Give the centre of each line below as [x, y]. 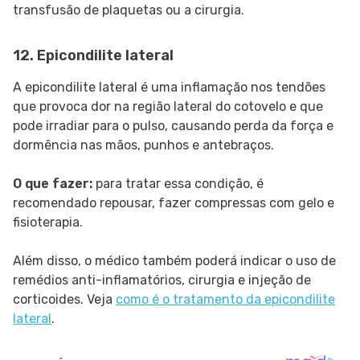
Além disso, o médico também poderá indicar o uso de [174, 261]
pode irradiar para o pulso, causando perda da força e [173, 126]
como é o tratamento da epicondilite [225, 300]
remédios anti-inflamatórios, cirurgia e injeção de [162, 280]
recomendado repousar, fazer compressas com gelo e [174, 203]
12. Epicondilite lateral [93, 56]
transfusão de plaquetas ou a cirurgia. [129, 10]
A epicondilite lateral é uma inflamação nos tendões [169, 88]
